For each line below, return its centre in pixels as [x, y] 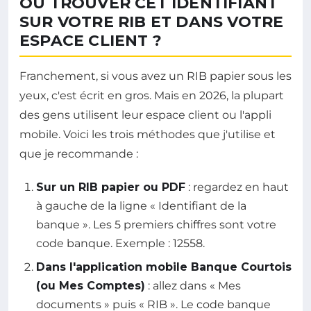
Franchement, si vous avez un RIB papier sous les [155, 76]
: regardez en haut [237, 187]
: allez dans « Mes [193, 285]
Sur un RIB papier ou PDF [111, 187]
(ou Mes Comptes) [91, 285]
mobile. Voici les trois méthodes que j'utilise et [148, 135]
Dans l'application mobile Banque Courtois [164, 267]
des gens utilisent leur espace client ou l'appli [145, 115]
